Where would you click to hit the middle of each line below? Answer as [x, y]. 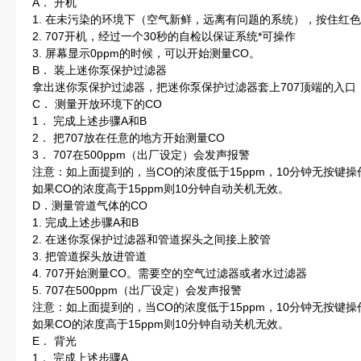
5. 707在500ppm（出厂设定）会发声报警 [137, 290]
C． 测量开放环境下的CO [97, 104]
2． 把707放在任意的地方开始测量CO [129, 138]
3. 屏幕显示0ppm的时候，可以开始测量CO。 [146, 53]
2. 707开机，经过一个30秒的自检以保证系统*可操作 [164, 36]
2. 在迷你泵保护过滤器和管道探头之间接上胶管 [151, 239]
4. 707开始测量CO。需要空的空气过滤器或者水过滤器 [170, 273]
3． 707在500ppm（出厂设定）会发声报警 [141, 155]
